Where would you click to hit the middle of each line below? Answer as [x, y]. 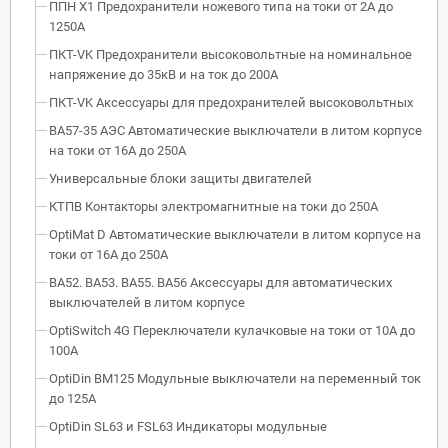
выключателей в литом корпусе [147, 302]
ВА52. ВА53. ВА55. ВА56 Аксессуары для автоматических [220, 282]
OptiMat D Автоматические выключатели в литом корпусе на [235, 234]
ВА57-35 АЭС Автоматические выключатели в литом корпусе [235, 130]
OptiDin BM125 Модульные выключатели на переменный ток [235, 378]
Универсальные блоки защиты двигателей [180, 178]
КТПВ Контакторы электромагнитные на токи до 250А [213, 206]
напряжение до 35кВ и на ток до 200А [163, 74]
